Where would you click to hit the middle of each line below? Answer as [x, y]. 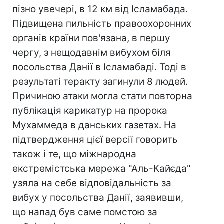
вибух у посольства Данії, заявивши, [98, 198]
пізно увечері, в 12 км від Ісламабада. [100, 9]
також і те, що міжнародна [74, 154]
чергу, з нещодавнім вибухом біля [92, 53]
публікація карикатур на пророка [90, 111]
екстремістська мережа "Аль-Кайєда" [102, 169]
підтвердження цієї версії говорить [95, 140]
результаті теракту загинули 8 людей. [100, 82]
